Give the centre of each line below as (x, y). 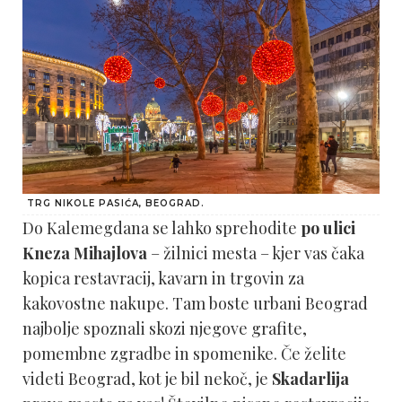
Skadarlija (310, 379)
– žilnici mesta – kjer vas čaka (256, 253)
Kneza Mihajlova (85, 253)
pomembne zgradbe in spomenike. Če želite (184, 354)
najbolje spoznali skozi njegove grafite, (165, 329)
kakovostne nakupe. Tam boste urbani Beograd (195, 304)
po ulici (328, 228)
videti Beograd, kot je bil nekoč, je (147, 379)
